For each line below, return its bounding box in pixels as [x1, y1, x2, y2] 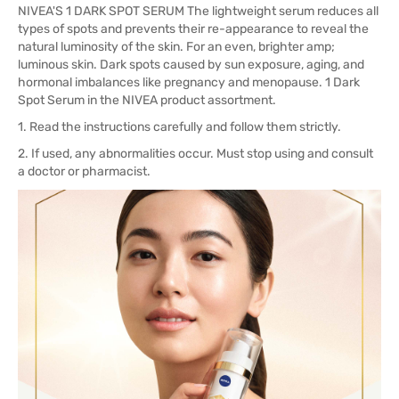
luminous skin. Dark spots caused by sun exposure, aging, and [18, 57, 364, 72]
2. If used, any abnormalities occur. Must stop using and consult [18, 146, 373, 161]
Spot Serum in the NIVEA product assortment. [18, 93, 276, 108]
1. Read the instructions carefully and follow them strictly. [18, 119, 341, 134]
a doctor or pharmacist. [18, 164, 151, 179]
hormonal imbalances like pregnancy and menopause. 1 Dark [18, 75, 360, 90]
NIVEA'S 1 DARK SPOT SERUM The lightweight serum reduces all [18, 4, 379, 19]
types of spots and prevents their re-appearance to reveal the [18, 21, 369, 37]
